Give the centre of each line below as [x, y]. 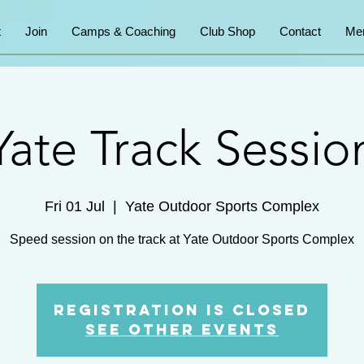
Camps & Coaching [123, 31]
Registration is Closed [182, 310]
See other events [182, 329]
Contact [300, 31]
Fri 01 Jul [75, 206]
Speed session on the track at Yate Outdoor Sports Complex [182, 239]
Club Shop [227, 31]
